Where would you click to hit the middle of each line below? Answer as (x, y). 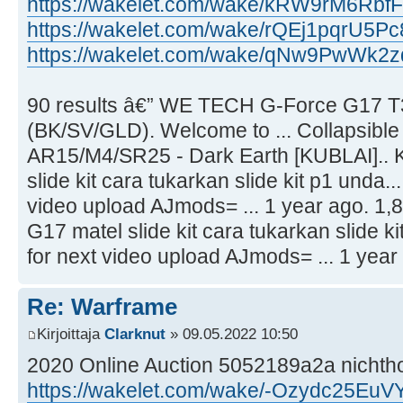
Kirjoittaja (71, 333)
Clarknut (135, 333)
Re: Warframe (102, 307)
